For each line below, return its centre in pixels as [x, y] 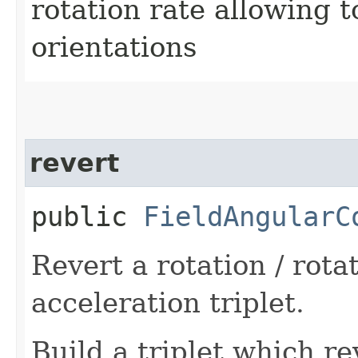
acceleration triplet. [168, 302]
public [87, 216]
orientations [114, 47]
